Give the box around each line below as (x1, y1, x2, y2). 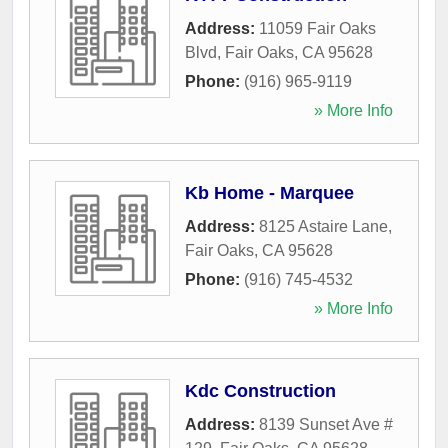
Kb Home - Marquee (185, 182, 354, 203)
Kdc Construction (185, 380, 336, 401)
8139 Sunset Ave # (259, 415, 393, 433)
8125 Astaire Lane (259, 217, 388, 235)
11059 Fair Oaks (259, 19, 376, 37)
